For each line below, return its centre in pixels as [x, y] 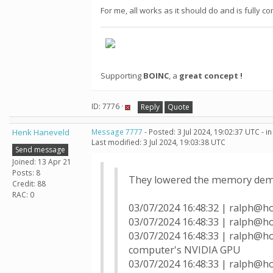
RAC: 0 [23, 194]
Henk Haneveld [41, 132]
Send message [40, 149]
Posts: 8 [26, 172]
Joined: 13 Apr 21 [42, 161]
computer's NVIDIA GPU [185, 250]
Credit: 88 [29, 183]
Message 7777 [117, 132]
